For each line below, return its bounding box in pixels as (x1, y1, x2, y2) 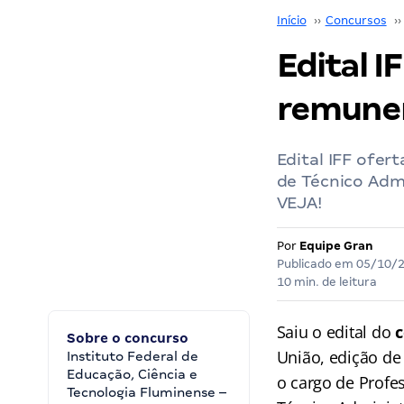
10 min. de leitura (276, 275, 377, 289)
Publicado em (276, 257, 356, 271)
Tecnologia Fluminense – (67, 385, 226, 399)
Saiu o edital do (276, 321, 396, 343)
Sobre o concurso (67, 331, 188, 345)
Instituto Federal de (67, 349, 198, 363)
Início (276, 14, 307, 27)
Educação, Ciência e (67, 367, 197, 381)
